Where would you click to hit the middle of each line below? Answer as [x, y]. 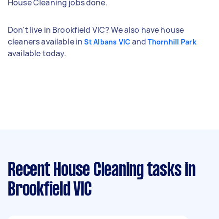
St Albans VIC [107, 42]
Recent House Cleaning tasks [95, 170]
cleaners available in [46, 41]
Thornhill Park [172, 42]
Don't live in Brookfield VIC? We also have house [96, 30]
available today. [37, 53]
